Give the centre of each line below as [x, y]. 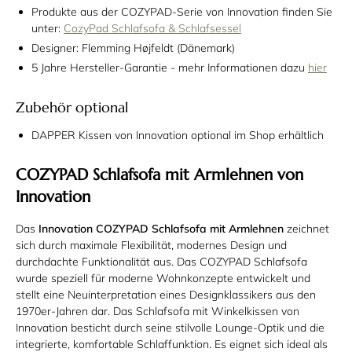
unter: [48, 28]
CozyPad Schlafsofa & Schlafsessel [152, 28]
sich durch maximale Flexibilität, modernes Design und [151, 245]
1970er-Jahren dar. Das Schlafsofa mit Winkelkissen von [158, 311]
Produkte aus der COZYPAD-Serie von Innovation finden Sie [182, 11]
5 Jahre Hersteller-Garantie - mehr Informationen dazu [170, 67]
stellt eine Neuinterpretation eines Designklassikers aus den [166, 294]
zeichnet [306, 228]
